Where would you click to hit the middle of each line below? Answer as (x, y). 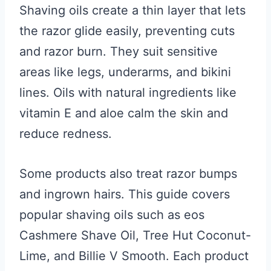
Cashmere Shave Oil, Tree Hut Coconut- (135, 235)
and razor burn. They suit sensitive (119, 51)
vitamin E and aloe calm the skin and (124, 113)
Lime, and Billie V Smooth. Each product (134, 256)
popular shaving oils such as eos (112, 215)
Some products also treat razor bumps (128, 174)
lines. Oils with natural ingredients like (128, 93)
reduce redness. (66, 134)
